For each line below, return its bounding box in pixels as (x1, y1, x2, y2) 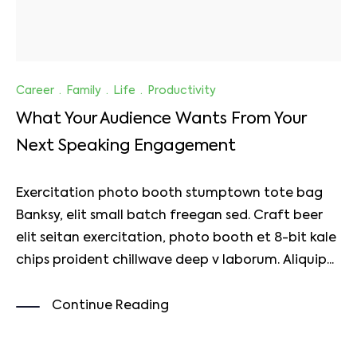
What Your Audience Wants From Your (16, 111, 306, 127)
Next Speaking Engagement (16, 138, 236, 155)
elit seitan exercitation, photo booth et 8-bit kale (16, 232, 336, 245)
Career (16, 84, 54, 96)
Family (66, 84, 101, 96)
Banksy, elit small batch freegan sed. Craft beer (16, 210, 323, 223)
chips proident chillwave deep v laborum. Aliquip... (16, 254, 334, 268)
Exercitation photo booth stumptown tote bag (16, 187, 323, 201)
